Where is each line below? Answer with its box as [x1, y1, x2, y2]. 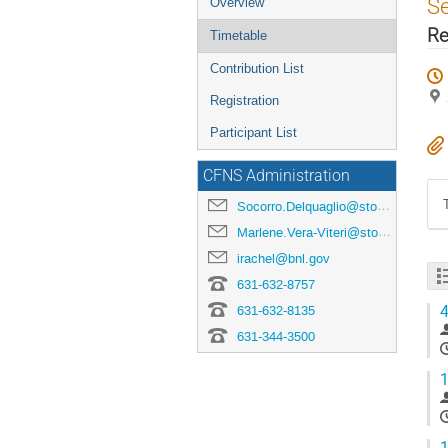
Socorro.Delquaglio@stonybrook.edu [237, 198, 377, 215]
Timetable [210, 28, 267, 43]
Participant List [210, 125, 297, 140]
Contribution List [210, 61, 304, 76]
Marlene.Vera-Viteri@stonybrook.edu [237, 224, 378, 241]
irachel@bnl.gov [237, 250, 330, 267]
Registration [210, 93, 279, 108]
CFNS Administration [203, 167, 350, 185]
